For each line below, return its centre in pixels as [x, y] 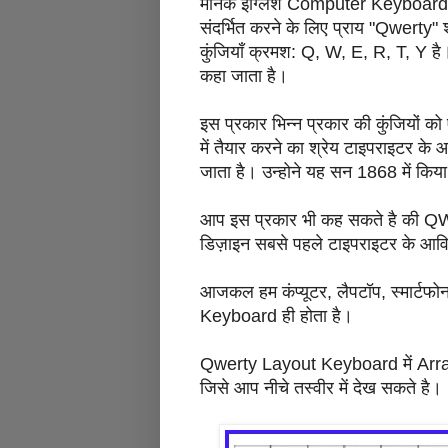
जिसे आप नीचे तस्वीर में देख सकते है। [321, 388]
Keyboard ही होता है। [276, 316]
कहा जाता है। [244, 76]
